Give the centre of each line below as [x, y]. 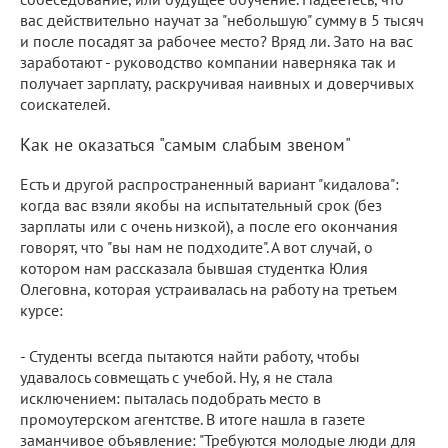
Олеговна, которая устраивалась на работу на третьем [208, 288]
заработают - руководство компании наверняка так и [208, 61]
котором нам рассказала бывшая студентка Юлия [194, 267]
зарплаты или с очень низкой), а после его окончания [209, 225]
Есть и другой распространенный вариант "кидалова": [209, 183]
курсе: [41, 309]
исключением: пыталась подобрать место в [170, 397]
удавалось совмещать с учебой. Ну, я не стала [176, 376]
